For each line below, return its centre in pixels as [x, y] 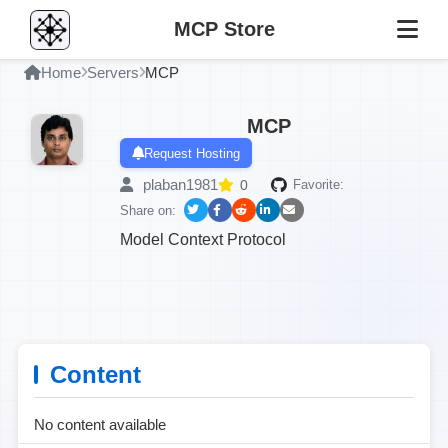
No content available [100, 425]
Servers [113, 72]
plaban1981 [178, 184]
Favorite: [318, 184]
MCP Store [224, 29]
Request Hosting [192, 153]
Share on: [148, 210]
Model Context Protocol [203, 239]
